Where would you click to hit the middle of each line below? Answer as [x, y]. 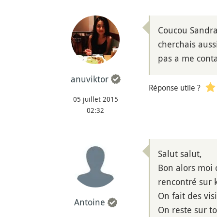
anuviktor [89, 79]
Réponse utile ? [175, 88]
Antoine [89, 202]
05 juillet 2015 [95, 99]
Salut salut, [180, 153]
